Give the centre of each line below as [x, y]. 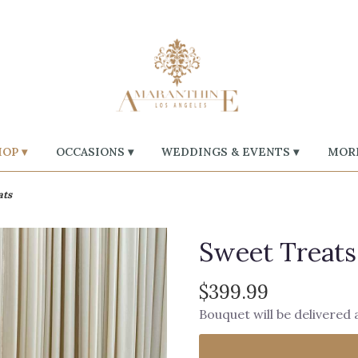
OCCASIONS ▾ [94, 151]
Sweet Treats [278, 253]
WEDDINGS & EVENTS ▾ [231, 151]
